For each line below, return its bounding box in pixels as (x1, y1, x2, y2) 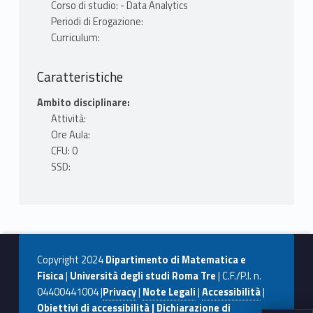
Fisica (36, 268, 64, 284)
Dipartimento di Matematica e (105, 252, 246, 268)
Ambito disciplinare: (36, 95, 130, 111)
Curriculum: (50, 29, 100, 45)
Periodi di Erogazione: (50, 13, 143, 29)
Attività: (50, 111, 86, 127)
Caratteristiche (36, 66, 123, 87)
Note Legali (142, 284, 196, 300)
